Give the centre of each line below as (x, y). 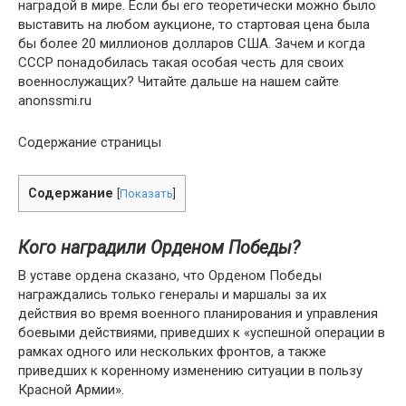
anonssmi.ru (55, 101)
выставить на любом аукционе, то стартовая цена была (194, 24)
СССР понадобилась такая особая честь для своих (181, 63)
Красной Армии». (71, 390)
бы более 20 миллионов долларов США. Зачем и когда (192, 43)
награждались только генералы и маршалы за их (172, 295)
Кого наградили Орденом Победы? (159, 248)
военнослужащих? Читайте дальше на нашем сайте (179, 82)
